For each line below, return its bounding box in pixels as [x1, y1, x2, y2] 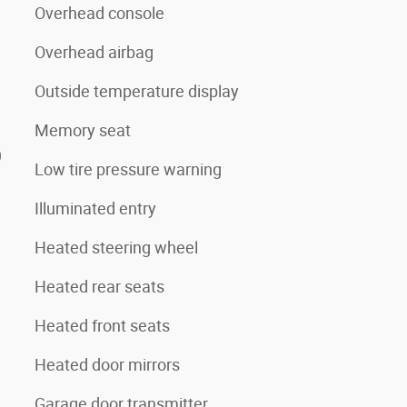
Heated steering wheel [35, 237, 198, 257]
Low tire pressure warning [35, 159, 222, 179]
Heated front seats [35, 315, 170, 335]
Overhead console [35, 3, 164, 23]
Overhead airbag [35, 42, 154, 62]
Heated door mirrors [35, 354, 180, 374]
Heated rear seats [35, 276, 164, 296]
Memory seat [35, 120, 131, 140]
